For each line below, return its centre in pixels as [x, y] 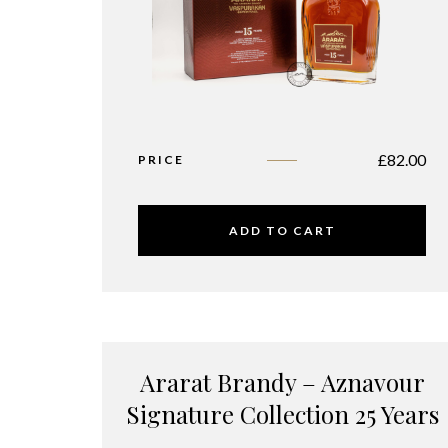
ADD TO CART [282, 231]
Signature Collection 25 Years [282, 414]
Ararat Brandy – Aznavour [282, 382]
